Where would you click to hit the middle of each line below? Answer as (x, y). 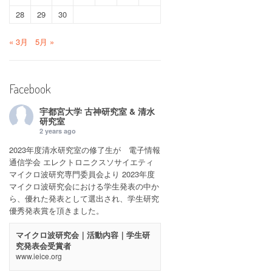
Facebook (30, 88)
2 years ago (58, 131)
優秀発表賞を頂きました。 (56, 210)
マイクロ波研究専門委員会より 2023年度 (82, 174)
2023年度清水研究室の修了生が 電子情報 (85, 149)
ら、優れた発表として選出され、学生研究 (84, 198)
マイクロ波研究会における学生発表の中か (84, 186)
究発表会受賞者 (43, 245)
